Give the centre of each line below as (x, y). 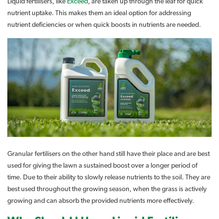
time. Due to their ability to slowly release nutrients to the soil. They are (109, 177)
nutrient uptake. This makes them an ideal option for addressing (99, 13)
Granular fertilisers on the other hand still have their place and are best (109, 154)
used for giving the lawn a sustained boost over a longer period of (102, 165)
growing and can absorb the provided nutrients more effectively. (101, 201)
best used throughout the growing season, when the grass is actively (107, 189)
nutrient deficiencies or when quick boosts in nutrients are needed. (104, 25)
